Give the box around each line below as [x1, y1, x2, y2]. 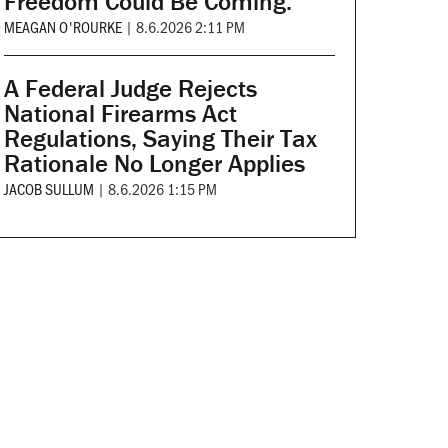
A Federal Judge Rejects [3, 73, 257, 105]
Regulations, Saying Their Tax [3, 123, 317, 155]
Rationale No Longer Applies [3, 148, 305, 180]
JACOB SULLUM [3, 178, 94, 200]
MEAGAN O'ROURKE [3, 16, 122, 38]
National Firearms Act [3, 98, 237, 130]
